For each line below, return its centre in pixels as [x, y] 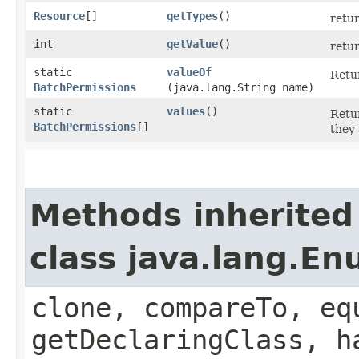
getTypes [192, 16]
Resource [59, 16]
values [186, 111]
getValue [192, 44]
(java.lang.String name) [240, 87]
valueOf [189, 72]
